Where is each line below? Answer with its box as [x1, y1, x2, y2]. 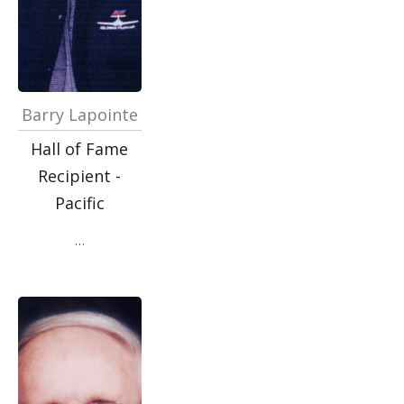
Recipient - [38, 165, 122, 187]
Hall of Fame [31, 138, 129, 160]
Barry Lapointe [21, 104, 138, 125]
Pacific [54, 192, 105, 214]
